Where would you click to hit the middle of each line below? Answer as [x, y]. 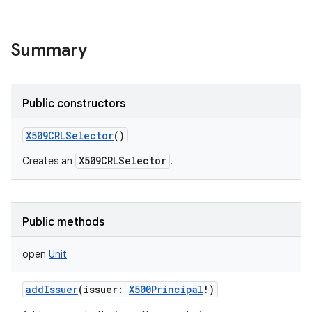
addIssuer [52, 289]
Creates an [49, 161]
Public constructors [74, 104]
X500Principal [166, 289]
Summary [49, 50]
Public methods [63, 222]
